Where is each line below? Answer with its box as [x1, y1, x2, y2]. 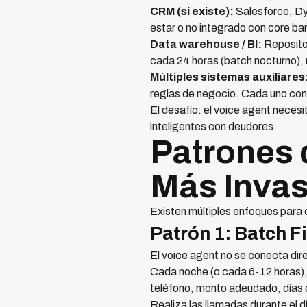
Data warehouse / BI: [150, 38, 262, 50]
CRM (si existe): [150, 5, 234, 17]
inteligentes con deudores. [150, 120, 277, 132]
